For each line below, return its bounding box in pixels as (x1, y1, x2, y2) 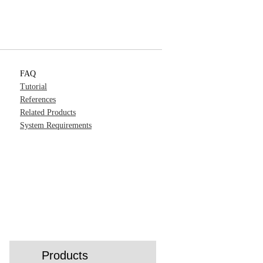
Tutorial (20, 82, 47, 91)
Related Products (20, 108, 76, 117)
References (20, 95, 56, 104)
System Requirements (20, 121, 92, 130)
